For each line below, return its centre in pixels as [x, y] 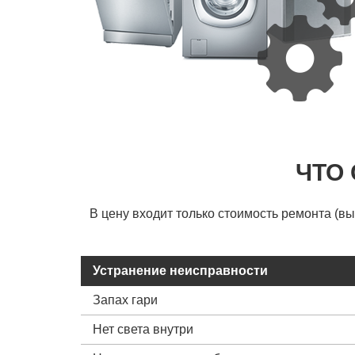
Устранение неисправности [180, 270]
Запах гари [125, 300]
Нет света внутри [143, 329]
